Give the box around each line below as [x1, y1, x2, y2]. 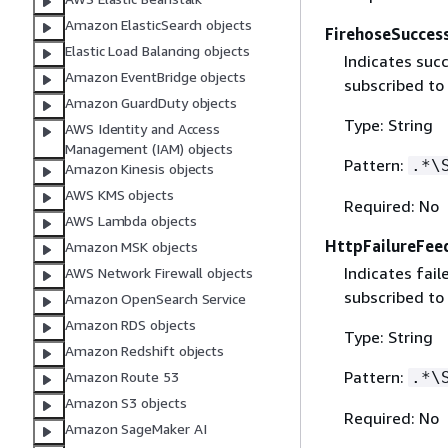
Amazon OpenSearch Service [65, 290, 246, 308]
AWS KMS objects [65, 186, 174, 204]
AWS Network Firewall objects [65, 264, 253, 282]
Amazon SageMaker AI [65, 420, 207, 438]
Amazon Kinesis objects [65, 160, 215, 178]
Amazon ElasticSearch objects [65, 16, 252, 34]
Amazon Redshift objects [65, 342, 225, 360]
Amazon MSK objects [65, 238, 198, 256]
